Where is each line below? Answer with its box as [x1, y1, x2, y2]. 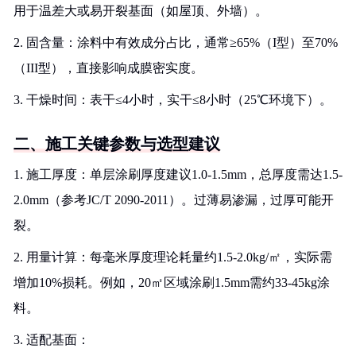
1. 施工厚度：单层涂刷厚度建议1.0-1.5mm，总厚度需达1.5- [14, 168, 342, 181]
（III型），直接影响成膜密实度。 [14, 61, 203, 75]
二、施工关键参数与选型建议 [14, 135, 220, 153]
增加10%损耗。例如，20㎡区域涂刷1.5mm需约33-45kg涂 [14, 276, 330, 289]
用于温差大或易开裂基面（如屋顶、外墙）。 [14, 4, 268, 17]
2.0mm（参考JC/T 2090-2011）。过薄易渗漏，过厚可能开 [14, 193, 334, 207]
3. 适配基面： [14, 333, 90, 346]
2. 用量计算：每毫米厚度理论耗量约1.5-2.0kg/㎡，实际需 [14, 250, 332, 264]
